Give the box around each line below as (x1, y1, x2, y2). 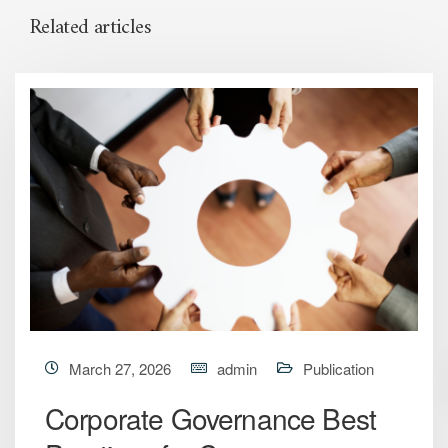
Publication (303, 357, 374, 379)
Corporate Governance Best (45, 397, 377, 438)
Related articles (30, 9, 151, 47)
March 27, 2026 (69, 357, 171, 379)
